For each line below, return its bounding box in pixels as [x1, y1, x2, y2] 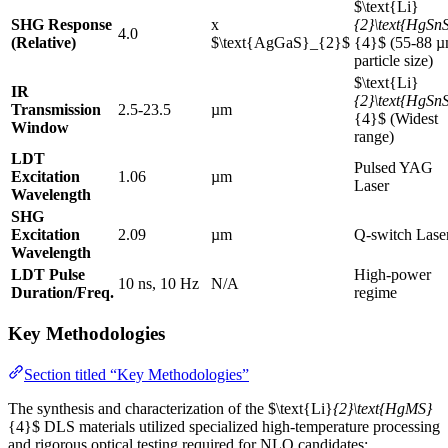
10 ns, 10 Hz [118, 274, 199, 292]
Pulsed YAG [354, 158, 433, 176]
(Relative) [11, 33, 76, 51]
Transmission [11, 100, 101, 118]
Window [11, 118, 69, 136]
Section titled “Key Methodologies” [24, 365, 249, 383]
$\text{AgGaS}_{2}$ [211, 33, 350, 51]
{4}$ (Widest [354, 109, 438, 127]
